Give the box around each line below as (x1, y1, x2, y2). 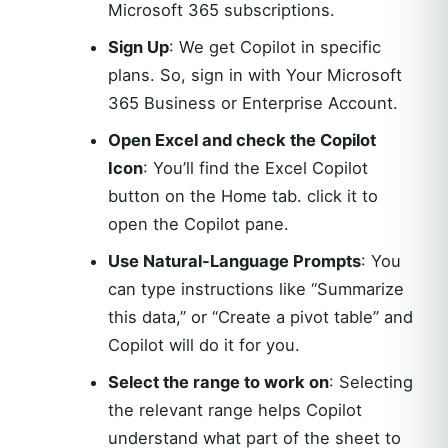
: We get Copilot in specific (168, 37, 381, 57)
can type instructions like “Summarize (107, 279, 404, 299)
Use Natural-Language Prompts (107, 251, 361, 271)
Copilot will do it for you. (107, 335, 300, 355)
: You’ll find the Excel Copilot (142, 158, 368, 178)
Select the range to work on (107, 372, 329, 392)
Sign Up (107, 37, 169, 57)
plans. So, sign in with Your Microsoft (107, 65, 402, 85)
